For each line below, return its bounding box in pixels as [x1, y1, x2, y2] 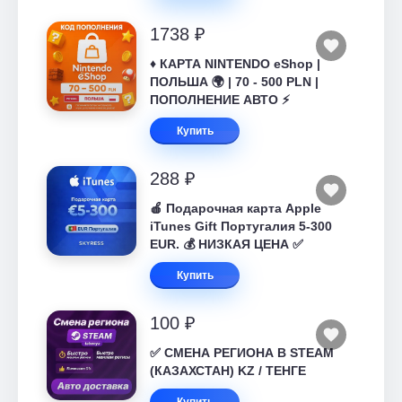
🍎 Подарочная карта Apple [150, 201, 321, 215]
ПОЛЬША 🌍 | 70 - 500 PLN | [150, 74, 319, 89]
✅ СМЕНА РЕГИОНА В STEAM [150, 345, 334, 360]
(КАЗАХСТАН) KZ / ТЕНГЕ [150, 363, 306, 378]
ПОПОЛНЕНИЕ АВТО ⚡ [150, 92, 290, 107]
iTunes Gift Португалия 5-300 [150, 219, 332, 233]
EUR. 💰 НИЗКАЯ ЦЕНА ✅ [150, 237, 303, 251]
